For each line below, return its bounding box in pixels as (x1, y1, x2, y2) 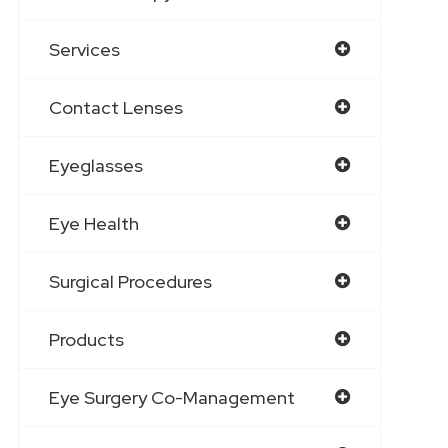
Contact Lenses (48, 96, 183, 120)
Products (48, 328, 124, 352)
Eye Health (48, 212, 139, 236)
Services (48, 38, 120, 62)
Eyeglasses (48, 154, 143, 178)
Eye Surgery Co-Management (48, 386, 295, 410)
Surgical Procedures (48, 270, 212, 294)
